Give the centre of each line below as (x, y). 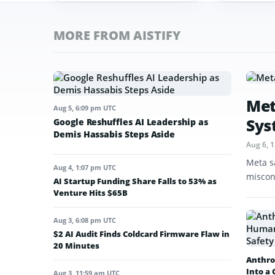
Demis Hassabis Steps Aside (114, 134)
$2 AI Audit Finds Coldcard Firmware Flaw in (141, 234)
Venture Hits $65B (91, 193)
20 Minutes (76, 246)
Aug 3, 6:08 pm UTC (85, 220)
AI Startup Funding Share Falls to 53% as (135, 181)
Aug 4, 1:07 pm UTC (85, 168)
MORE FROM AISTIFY (117, 36)
